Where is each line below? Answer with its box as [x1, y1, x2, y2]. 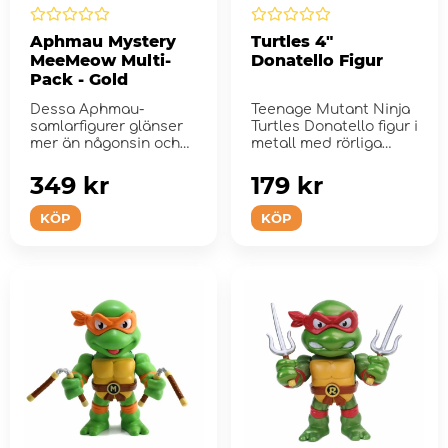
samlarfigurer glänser [30, 118, 183, 134]
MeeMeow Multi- [30, 50, 171, 70]
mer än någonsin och [30, 135, 180, 151]
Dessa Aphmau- [30, 101, 144, 117]
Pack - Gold [30, 69, 128, 89]
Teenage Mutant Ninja [250, 101, 410, 117]
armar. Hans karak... [250, 152, 388, 168]
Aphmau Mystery [30, 31, 176, 51]
